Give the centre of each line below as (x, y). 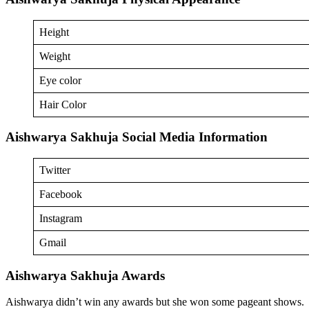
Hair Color (63, 104)
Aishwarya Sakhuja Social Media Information (137, 137)
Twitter (55, 170)
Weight (55, 56)
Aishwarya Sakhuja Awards (87, 275)
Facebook (61, 194)
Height (54, 32)
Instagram (61, 218)
